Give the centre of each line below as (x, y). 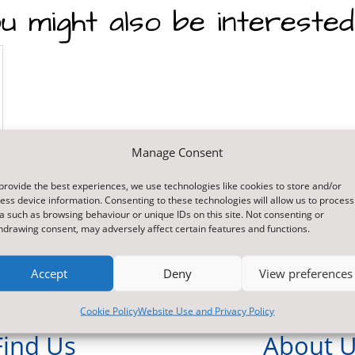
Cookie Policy (109, 310)
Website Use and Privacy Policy (206, 310)
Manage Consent (177, 151)
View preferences (305, 273)
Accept (49, 273)
